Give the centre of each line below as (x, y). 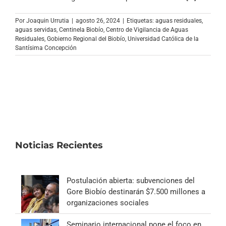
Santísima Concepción (46, 48)
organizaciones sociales (108, 203)
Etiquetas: (141, 20)
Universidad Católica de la (163, 39)
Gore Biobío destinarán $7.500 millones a (136, 191)
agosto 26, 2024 (98, 20)
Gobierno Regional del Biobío (86, 39)
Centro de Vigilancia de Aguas (147, 30)
